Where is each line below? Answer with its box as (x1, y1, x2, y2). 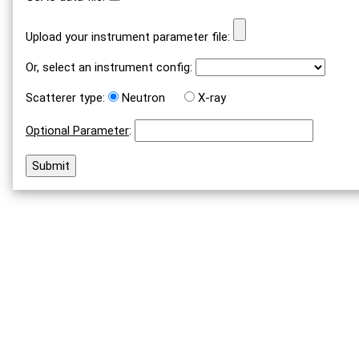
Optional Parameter (26, 123, 129, 138)
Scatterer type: (26, 90, 105, 105)
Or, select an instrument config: (26, 59, 192, 75)
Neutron (122, 90, 165, 105)
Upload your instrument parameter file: (26, 29, 233, 44)
